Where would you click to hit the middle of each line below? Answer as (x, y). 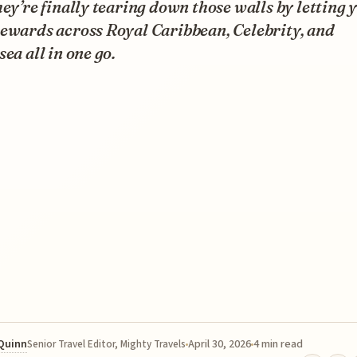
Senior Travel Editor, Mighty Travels (106, 344)
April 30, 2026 (220, 344)
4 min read (278, 344)
